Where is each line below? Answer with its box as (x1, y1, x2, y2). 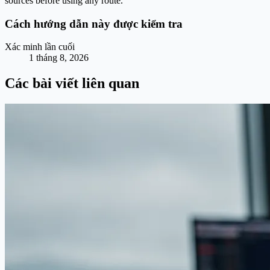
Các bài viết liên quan (5, 75, 139, 92)
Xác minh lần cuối (5, 42, 75, 52)
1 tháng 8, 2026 (29, 52, 89, 63)
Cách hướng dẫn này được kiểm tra (5, 17, 183, 30)
